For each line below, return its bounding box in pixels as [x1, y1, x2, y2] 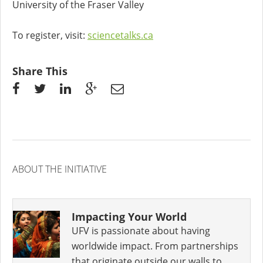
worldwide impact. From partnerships [72, 240, 238, 253]
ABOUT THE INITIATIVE [12, 163, 107, 176]
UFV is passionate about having [72, 224, 210, 238]
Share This [12, 64, 68, 79]
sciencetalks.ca [87, 29, 153, 42]
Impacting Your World [72, 210, 187, 224]
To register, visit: [12, 29, 87, 42]
